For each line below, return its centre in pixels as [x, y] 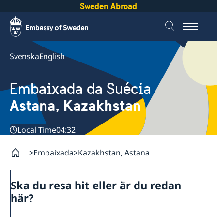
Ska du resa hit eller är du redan [96, 185]
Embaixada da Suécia [80, 89]
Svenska [24, 56]
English [52, 56]
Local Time [37, 130]
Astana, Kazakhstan [75, 106]
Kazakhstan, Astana [114, 152]
